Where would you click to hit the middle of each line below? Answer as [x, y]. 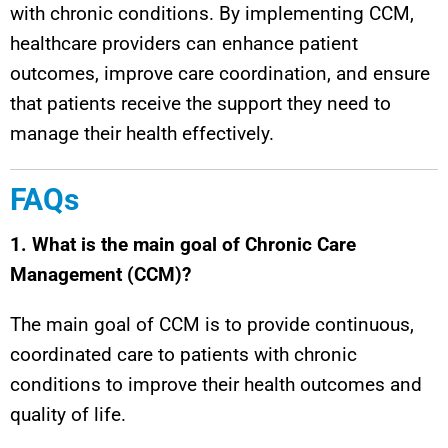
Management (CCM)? [100, 274]
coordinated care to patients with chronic [183, 354]
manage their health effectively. [142, 133]
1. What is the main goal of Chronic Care [183, 244]
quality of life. [68, 414]
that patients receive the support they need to [200, 103]
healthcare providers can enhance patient [184, 43]
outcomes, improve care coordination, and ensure [220, 73]
